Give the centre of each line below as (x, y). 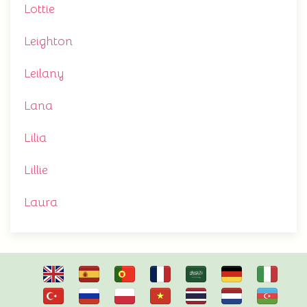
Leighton (48, 41)
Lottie (39, 9)
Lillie (36, 170)
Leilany (44, 74)
